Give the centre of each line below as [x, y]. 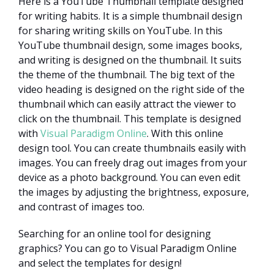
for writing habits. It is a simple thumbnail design [130, 16]
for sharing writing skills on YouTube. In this [120, 30]
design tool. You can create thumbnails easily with [132, 148]
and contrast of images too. [81, 206]
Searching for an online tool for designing [115, 233]
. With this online [185, 133]
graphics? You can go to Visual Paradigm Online [128, 248]
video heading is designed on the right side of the [131, 89]
